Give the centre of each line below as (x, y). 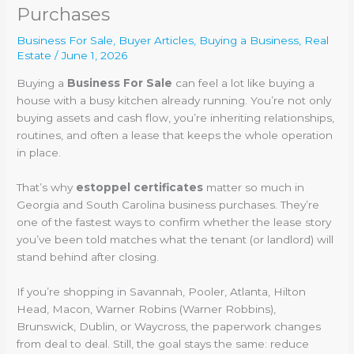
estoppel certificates (140, 187)
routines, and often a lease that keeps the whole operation (175, 135)
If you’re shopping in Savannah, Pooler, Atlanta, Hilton (162, 291)
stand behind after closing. (88, 256)
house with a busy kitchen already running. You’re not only (174, 100)
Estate (34, 56)
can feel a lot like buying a (244, 83)
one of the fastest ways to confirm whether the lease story (174, 222)
